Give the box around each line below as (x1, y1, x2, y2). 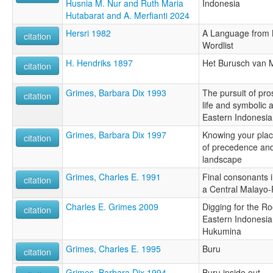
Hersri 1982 (66, 27, 111, 40)
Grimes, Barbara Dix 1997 (66, 129, 166, 141)
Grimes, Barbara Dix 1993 (66, 87, 166, 99)
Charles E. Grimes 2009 (66, 200, 158, 213)
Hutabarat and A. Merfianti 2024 (66, 9, 190, 22)
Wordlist (202, 39, 233, 52)
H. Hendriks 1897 (66, 57, 133, 69)
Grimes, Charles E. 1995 (66, 243, 161, 255)
